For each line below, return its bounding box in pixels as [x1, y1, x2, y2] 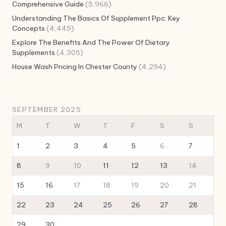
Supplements [12, 48, 55, 58]
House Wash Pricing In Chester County [12, 62, 137, 72]
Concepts [12, 24, 45, 33]
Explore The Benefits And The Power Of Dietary [12, 38, 170, 47]
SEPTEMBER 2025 [12, 105, 81, 115]
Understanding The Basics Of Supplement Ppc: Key [12, 14, 180, 23]
